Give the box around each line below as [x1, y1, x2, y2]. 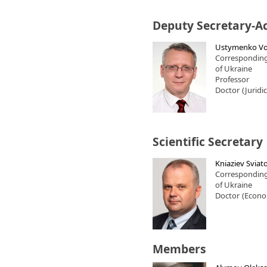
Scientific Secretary [153, 133, 263, 150]
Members [153, 241, 206, 257]
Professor [215, 74, 249, 85]
